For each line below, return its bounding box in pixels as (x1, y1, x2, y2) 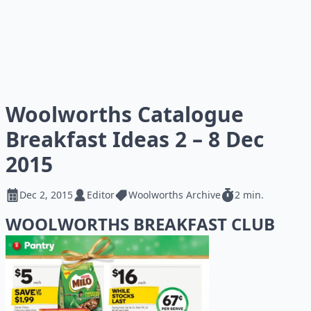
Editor (87, 188, 115, 201)
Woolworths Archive (128, 188, 221, 201)
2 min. (235, 188, 264, 201)
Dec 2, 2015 (19, 188, 73, 201)
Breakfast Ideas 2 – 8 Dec (6, 125, 264, 153)
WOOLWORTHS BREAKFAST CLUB (6, 212, 275, 235)
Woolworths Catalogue (6, 100, 244, 128)
